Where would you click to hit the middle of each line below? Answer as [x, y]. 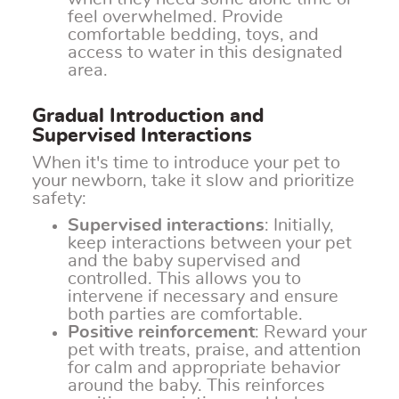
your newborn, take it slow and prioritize [193, 181]
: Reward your [311, 333]
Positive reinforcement [161, 333]
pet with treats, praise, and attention [214, 350]
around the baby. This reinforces [196, 386]
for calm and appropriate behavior [204, 368]
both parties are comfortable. [185, 315]
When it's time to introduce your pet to [186, 163]
